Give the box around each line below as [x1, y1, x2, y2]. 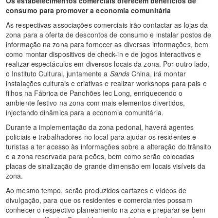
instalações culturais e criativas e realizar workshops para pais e [6, 78, 207, 89]
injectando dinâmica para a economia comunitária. [6, 108, 163, 118]
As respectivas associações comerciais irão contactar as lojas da [6, 20, 208, 30]
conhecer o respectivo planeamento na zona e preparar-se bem [6, 205, 205, 215]
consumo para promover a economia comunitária [6, 5, 171, 16]
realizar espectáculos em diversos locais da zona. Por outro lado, [6, 59, 210, 69]
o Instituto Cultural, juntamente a [6, 69, 110, 79]
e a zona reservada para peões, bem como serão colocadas [6, 151, 195, 162]
